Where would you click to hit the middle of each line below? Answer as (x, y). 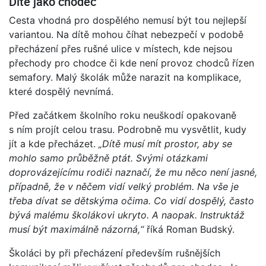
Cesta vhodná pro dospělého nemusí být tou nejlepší (128, 20)
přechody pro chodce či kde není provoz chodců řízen (132, 63)
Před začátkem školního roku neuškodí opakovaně (123, 115)
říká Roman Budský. (189, 229)
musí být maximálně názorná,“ (76, 229)
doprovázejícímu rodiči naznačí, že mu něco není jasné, (133, 172)
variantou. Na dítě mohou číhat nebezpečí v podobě (126, 34)
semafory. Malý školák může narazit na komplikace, (125, 77)
